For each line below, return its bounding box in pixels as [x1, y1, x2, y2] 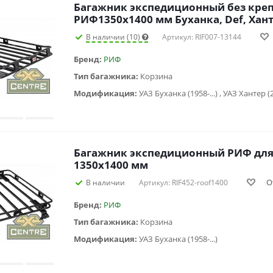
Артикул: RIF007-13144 [162, 31, 241, 42]
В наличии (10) [86, 31, 142, 42]
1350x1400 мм [74, 157, 148, 172]
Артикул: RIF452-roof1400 [139, 177, 228, 188]
